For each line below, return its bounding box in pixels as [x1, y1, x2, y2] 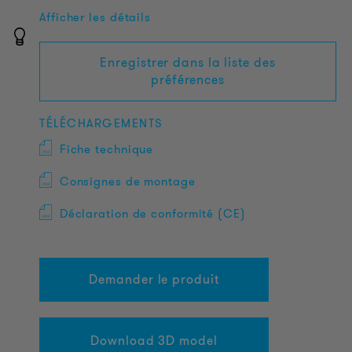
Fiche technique [59, 141, 154, 158]
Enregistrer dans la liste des [100, 53, 276, 71]
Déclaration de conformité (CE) [59, 205, 246, 222]
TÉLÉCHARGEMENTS [39, 115, 163, 132]
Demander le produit [89, 270, 219, 288]
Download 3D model [90, 332, 218, 350]
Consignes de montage [59, 173, 196, 190]
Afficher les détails [39, 9, 151, 26]
